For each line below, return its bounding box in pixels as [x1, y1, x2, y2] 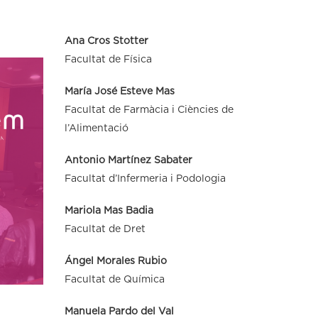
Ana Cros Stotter [65, 35, 148, 46]
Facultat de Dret [65, 224, 146, 234]
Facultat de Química [65, 274, 165, 285]
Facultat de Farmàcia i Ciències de [65, 104, 234, 115]
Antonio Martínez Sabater [65, 155, 192, 165]
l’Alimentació [65, 123, 128, 133]
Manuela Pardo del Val [65, 306, 174, 317]
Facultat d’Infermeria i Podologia [65, 173, 226, 184]
